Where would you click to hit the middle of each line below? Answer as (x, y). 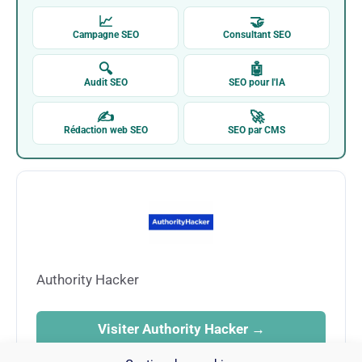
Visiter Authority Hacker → (258, 329)
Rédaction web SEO (105, 130)
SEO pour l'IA (257, 82)
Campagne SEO (105, 34)
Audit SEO (105, 82)
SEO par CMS (257, 130)
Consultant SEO (257, 34)
